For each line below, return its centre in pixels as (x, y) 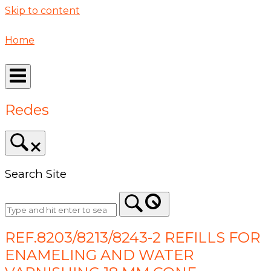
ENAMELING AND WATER (99, 255)
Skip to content (42, 11)
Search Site (36, 174)
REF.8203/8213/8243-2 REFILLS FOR (132, 238)
